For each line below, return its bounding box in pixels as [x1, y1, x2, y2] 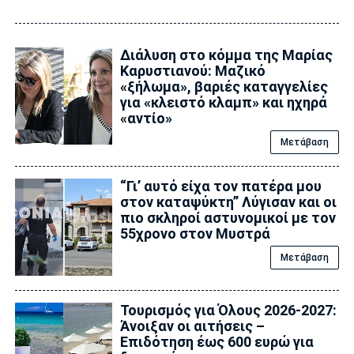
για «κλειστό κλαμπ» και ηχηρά [119, 93, 327, 111]
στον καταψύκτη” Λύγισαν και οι [119, 193, 337, 210]
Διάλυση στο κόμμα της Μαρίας [119, 46, 333, 63]
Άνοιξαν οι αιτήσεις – [119, 318, 265, 335]
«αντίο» [119, 109, 172, 126]
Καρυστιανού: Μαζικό [119, 62, 265, 79]
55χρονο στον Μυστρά [119, 224, 270, 242]
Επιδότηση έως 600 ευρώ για [119, 333, 314, 351]
